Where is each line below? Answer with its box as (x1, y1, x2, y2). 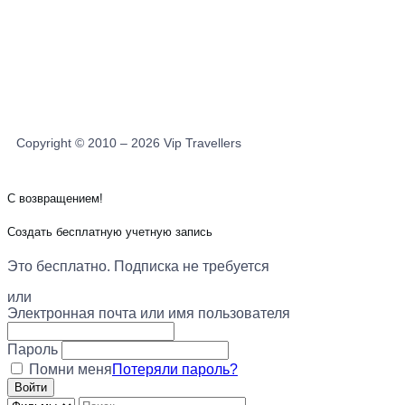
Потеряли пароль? (112, 362, 238, 378)
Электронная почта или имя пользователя (7, 306, 290, 322)
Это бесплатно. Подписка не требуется (7, 259, 269, 275)
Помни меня (25, 362, 112, 378)
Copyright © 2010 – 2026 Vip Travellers (16, 135, 241, 150)
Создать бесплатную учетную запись (7, 225, 212, 240)
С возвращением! (7, 192, 103, 206)
